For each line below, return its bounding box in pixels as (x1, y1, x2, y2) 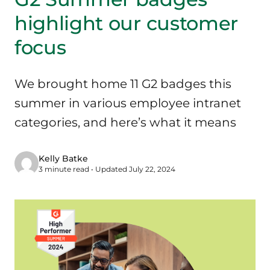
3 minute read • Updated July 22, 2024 (39, 165, 175, 174)
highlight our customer (14, 11, 238, 35)
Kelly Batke (39, 153, 88, 164)
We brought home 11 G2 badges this (14, 77, 231, 91)
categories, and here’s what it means (14, 115, 236, 130)
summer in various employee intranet (14, 96, 241, 110)
